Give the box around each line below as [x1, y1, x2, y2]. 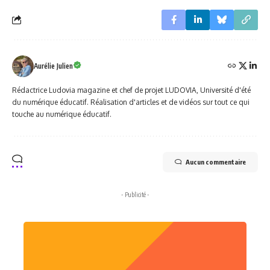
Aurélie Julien [34, 61, 73, 71]
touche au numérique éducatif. [12, 109, 111, 119]
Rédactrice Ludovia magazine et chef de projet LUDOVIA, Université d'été [12, 85, 251, 95]
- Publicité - [121, 190, 149, 198]
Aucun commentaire [186, 157, 246, 166]
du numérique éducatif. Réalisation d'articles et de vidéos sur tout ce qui [12, 97, 250, 107]
